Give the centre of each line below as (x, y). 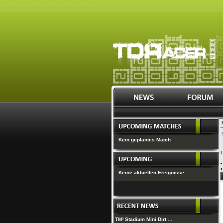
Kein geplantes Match (145, 140)
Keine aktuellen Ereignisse (151, 172)
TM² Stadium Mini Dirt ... (144, 219)
